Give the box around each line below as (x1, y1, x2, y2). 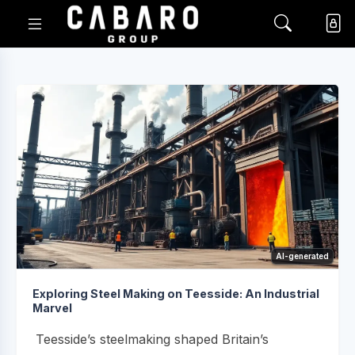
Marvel (32, 300, 72, 315)
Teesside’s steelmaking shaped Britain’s (36, 330, 269, 347)
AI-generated (276, 250, 329, 261)
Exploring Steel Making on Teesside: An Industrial (32, 286, 319, 300)
